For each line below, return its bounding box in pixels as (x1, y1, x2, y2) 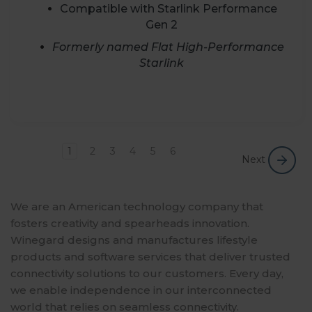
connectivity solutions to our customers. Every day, (10, 266, 283, 280)
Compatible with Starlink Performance (59, 1, 277, 15)
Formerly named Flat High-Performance (52, 40, 285, 54)
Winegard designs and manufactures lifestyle (10, 233, 258, 247)
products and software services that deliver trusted (10, 249, 290, 263)
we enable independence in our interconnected (10, 283, 272, 297)
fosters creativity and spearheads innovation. (10, 216, 249, 230)
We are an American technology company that (10, 199, 263, 213)
